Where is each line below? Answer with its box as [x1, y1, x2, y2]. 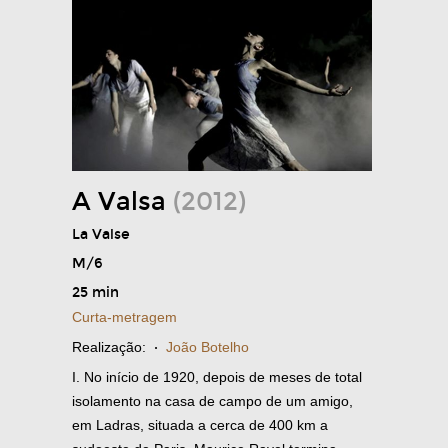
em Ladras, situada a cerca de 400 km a [72, 416, 328, 433]
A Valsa [72, 186, 173, 217]
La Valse [72, 225, 130, 243]
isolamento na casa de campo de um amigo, [72, 392, 353, 409]
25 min [72, 283, 119, 301]
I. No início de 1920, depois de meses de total [72, 368, 362, 385]
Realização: [72, 338, 146, 355]
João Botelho [166, 338, 249, 355]
